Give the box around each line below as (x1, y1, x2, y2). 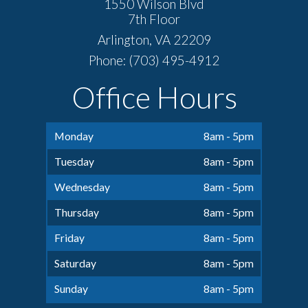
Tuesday (54, 155, 95, 168)
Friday (54, 231, 85, 244)
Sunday (54, 282, 89, 295)
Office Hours (71, 78, 237, 115)
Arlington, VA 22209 (97, 32, 211, 48)
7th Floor (128, 11, 180, 27)
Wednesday (54, 180, 111, 193)
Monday (54, 129, 94, 142)
